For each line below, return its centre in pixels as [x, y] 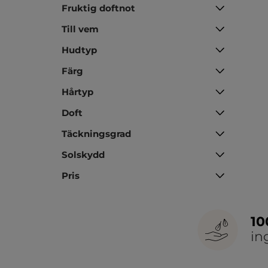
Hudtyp [79, 50]
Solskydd [83, 154]
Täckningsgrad [96, 133]
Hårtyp [77, 92]
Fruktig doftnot [98, 8]
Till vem [80, 29]
